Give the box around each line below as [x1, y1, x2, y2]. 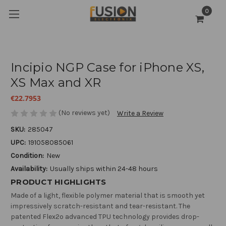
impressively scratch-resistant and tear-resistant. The [11, 202, 190, 211]
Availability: [11, 164, 47, 174]
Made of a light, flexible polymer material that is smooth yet [11, 191, 205, 200]
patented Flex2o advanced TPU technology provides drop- [11, 212, 199, 221]
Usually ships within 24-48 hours [50, 164, 158, 174]
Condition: [11, 151, 44, 160]
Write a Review [117, 109, 163, 118]
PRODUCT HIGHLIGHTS [11, 177, 106, 187]
